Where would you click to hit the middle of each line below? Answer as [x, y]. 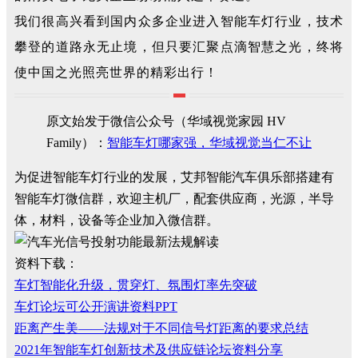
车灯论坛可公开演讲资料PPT [96, 306]
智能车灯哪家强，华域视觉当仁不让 [209, 143]
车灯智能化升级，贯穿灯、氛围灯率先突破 [136, 285]
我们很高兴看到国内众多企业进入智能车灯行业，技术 [179, 21]
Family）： [77, 143]
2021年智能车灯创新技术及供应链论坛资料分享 [149, 350]
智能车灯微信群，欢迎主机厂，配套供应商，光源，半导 [174, 199]
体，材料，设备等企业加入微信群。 [117, 220]
